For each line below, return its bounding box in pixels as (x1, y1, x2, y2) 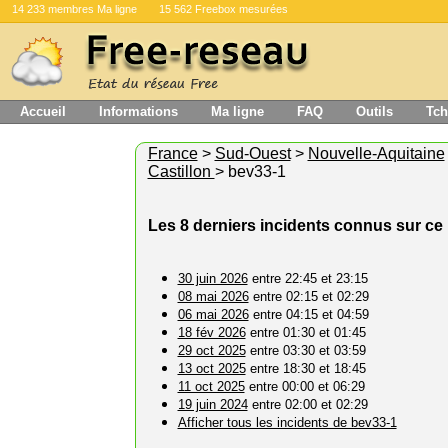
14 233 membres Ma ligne (12, 3, 137, 15)
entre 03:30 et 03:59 (245, 343, 366, 358)
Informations (99, 104, 178, 119)
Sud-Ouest (214, 145, 291, 162)
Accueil (20, 104, 66, 119)
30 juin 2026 (177, 271, 248, 286)
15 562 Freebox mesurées (159, 3, 288, 15)
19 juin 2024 (177, 397, 248, 412)
